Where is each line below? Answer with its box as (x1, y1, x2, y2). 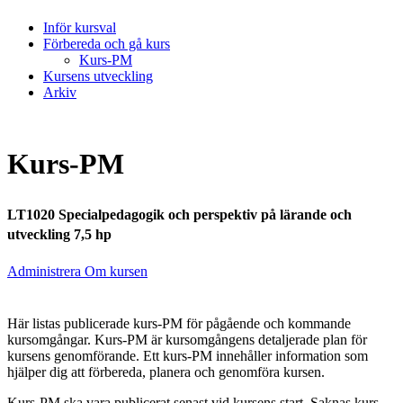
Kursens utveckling (43, 67, 153, 84)
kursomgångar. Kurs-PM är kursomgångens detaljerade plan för (7, 332, 367, 348)
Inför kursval (43, 19, 116, 35)
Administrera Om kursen (7, 264, 148, 280)
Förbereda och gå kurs (43, 35, 170, 51)
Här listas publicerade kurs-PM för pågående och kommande (7, 316, 351, 332)
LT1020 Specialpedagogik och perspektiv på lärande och (7, 206, 352, 222)
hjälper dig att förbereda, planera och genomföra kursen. (7, 364, 325, 381)
